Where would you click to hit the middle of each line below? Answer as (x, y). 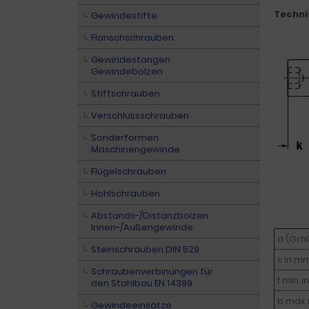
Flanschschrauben (132, 38)
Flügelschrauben (129, 171)
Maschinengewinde (136, 149)
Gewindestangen (131, 60)
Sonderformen (125, 138)
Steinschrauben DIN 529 (145, 249)
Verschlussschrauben (140, 116)
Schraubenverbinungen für (152, 271)
